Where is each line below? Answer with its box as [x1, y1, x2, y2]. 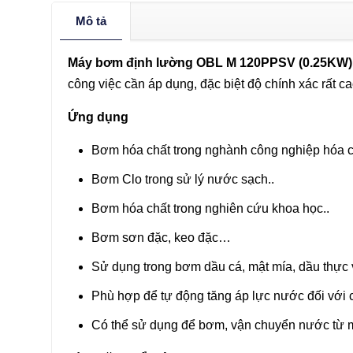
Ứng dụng [67, 110, 128, 124]
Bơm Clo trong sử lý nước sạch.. [91, 173, 274, 187]
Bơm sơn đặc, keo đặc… [91, 231, 231, 245]
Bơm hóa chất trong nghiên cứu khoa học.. [91, 202, 329, 216]
